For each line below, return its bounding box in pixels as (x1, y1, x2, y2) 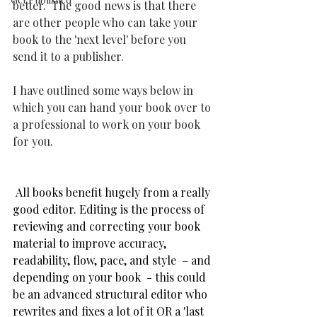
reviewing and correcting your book (13, 219, 203, 234)
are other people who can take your (13, 15, 200, 30)
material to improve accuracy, (13, 236, 169, 250)
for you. (13, 134, 56, 149)
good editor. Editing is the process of (13, 202, 207, 217)
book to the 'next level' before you (13, 32, 189, 47)
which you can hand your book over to (13, 100, 214, 115)
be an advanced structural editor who (13, 287, 210, 301)
